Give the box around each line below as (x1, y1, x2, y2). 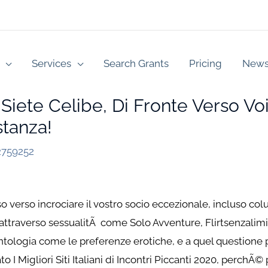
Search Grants (103, 57, 169, 69)
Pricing (189, 57, 222, 69)
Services (32, 57, 71, 69)
